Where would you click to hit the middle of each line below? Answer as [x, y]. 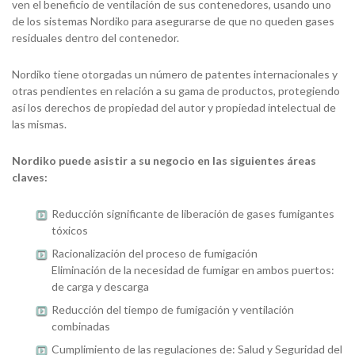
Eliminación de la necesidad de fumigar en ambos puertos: [193, 270]
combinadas [81, 326]
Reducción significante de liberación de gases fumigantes [193, 214]
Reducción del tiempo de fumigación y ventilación [173, 309]
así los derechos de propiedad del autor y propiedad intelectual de [174, 107]
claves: [30, 177]
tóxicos [70, 230]
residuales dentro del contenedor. [95, 38]
